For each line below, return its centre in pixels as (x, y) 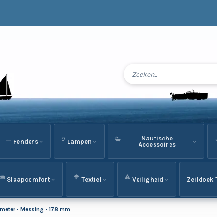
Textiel (92, 179)
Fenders (26, 141)
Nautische (157, 139)
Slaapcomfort (29, 179)
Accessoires (157, 145)
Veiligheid (148, 179)
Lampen (80, 141)
